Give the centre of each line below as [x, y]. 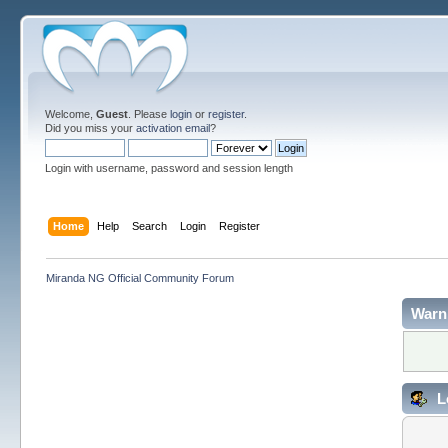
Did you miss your [91, 128]
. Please [149, 114]
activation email [173, 128]
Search [149, 225]
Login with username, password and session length [169, 168]
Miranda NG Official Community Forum [140, 277]
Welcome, [71, 114]
